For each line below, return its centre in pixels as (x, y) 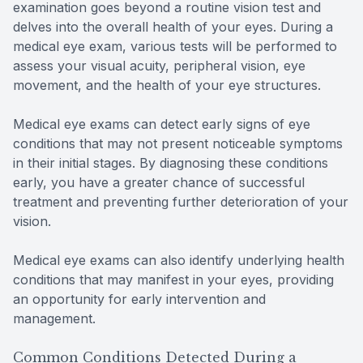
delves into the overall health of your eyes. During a (173, 27)
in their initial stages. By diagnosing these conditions (171, 163)
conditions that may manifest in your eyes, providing (173, 280)
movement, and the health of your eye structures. (167, 85)
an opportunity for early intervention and (139, 299)
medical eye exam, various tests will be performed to (175, 47)
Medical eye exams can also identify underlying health (179, 261)
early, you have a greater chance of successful (159, 183)
